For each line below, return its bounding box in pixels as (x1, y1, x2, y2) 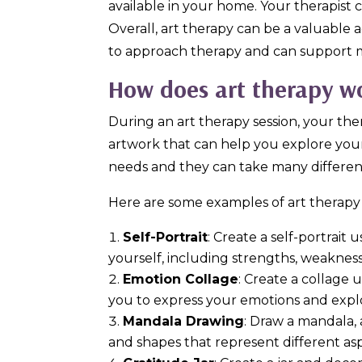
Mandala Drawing (123, 313, 245, 329)
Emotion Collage (123, 271, 239, 287)
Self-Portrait (123, 229, 208, 245)
